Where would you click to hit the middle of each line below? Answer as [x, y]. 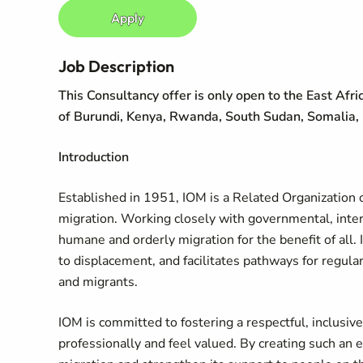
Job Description [116, 66]
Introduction [94, 157]
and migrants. [100, 282]
